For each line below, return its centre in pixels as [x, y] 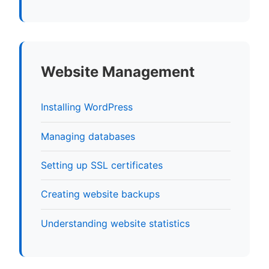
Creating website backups [100, 194]
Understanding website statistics [115, 223]
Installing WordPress [87, 107]
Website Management [118, 72]
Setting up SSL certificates [102, 165]
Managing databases [88, 136]
